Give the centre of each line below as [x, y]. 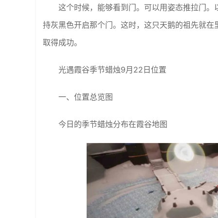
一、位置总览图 [86, 97]
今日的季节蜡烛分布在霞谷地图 [113, 124]
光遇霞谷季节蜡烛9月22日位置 [112, 70]
